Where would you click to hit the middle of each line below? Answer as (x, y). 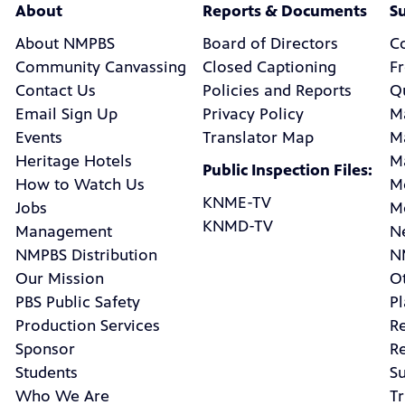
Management (63, 232)
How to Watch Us (80, 185)
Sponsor (45, 349)
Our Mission (59, 279)
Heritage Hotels (73, 161)
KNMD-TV (237, 226)
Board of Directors (270, 44)
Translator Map (258, 138)
